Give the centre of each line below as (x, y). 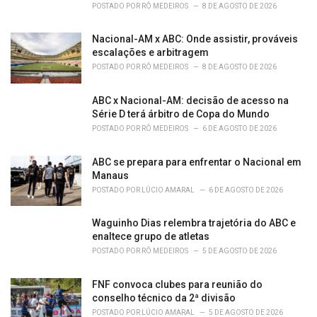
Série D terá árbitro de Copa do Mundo (181, 114)
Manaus (110, 175)
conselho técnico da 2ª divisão (164, 298)
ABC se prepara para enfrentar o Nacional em (197, 162)
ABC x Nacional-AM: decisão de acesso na (190, 100)
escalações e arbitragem (150, 53)
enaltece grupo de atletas (151, 237)
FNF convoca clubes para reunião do (177, 284)
